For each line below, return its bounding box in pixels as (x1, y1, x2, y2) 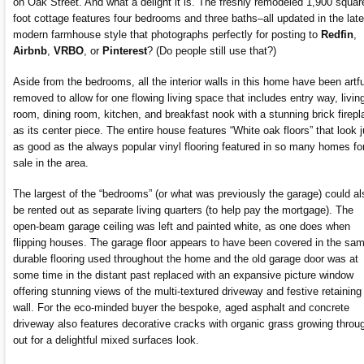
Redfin (321, 28, 353, 41)
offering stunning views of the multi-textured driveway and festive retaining (13, 284, 362, 297)
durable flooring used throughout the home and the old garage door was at (13, 252, 358, 265)
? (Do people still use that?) (147, 44, 276, 57)
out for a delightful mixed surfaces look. (13, 333, 199, 346)
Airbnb (13, 44, 47, 57)
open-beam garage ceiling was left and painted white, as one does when (13, 219, 350, 232)
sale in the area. (13, 156, 89, 169)
